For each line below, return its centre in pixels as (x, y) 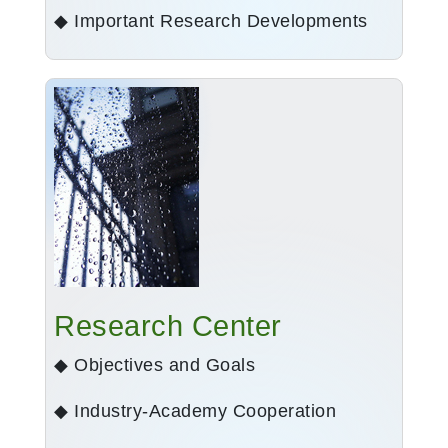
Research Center (168, 326)
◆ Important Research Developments (211, 21)
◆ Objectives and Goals (154, 365)
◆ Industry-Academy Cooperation (195, 411)
